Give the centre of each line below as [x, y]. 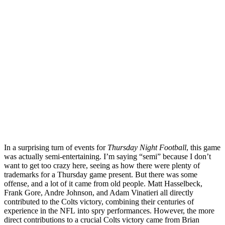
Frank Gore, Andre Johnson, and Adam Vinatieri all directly [99, 193]
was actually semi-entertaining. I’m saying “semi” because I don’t [107, 157]
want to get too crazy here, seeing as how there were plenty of [102, 166]
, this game [203, 148]
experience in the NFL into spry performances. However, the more [109, 211]
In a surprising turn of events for [56, 148]
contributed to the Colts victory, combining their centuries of [99, 202]
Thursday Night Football [147, 148]
